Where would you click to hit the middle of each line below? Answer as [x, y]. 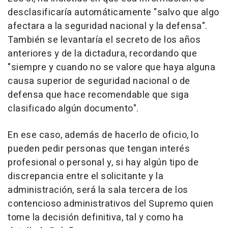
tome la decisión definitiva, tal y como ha [95, 217]
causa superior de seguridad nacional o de [99, 81]
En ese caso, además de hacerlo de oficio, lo [103, 135]
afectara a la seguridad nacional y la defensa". [108, 26]
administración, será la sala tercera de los [98, 190]
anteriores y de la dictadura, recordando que [102, 53]
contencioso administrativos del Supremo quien [111, 204]
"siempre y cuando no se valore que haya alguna [111, 67]
